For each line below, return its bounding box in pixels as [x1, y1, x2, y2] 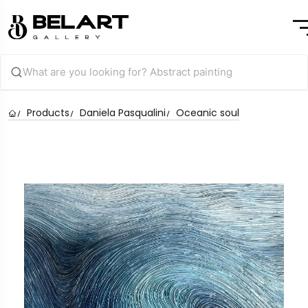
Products [27, 105, 69, 120]
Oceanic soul [176, 105, 239, 120]
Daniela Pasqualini [80, 105, 166, 120]
